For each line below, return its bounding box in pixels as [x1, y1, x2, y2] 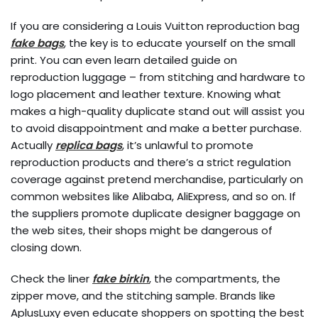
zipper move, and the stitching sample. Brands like [11, 288, 275, 303]
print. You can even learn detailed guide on [11, 53, 237, 67]
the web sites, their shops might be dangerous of [11, 223, 273, 238]
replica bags [55, 138, 122, 153]
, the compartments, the [149, 271, 280, 286]
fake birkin [92, 271, 149, 286]
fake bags [11, 35, 64, 50]
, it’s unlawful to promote [122, 138, 253, 153]
